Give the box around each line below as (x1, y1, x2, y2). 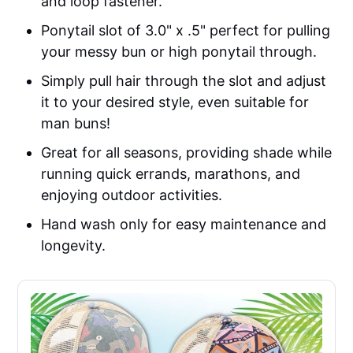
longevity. (41, 237, 106, 255)
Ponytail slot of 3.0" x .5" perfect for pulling (41, 22, 331, 39)
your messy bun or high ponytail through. (41, 43, 318, 61)
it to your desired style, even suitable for (41, 94, 310, 111)
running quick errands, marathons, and (41, 165, 301, 183)
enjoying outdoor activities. (41, 187, 223, 204)
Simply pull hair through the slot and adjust (41, 72, 327, 90)
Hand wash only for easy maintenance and (41, 216, 327, 233)
